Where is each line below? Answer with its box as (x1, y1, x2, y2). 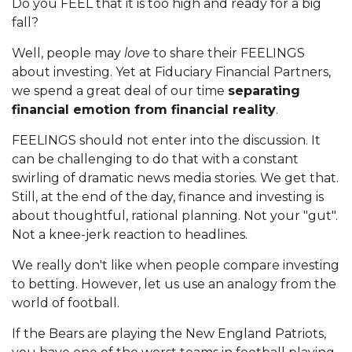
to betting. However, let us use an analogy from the (12, 277, 336, 292)
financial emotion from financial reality (12, 102, 276, 118)
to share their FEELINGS (150, 46, 305, 61)
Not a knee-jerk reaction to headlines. (12, 227, 247, 243)
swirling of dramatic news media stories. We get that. (12, 170, 339, 186)
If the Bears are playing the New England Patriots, (12, 326, 326, 342)
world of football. (12, 295, 119, 311)
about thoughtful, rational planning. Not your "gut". (12, 208, 338, 224)
